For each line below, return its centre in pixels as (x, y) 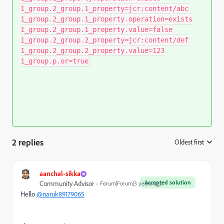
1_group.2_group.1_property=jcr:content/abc (104, 8)
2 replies (28, 142)
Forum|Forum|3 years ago (131, 183)
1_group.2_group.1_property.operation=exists (106, 19)
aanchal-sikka (60, 173)
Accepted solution (168, 182)
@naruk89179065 (60, 194)
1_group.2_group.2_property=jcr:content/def (104, 40)
